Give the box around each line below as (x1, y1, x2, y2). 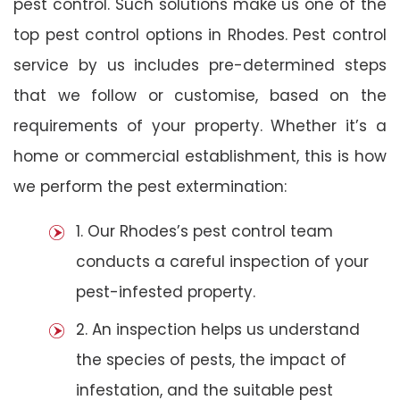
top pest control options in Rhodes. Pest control (13, 23, 387, 46)
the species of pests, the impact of (76, 348, 346, 371)
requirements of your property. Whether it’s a (13, 114, 387, 137)
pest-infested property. (76, 280, 255, 303)
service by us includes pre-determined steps (13, 54, 387, 76)
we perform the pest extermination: (13, 175, 287, 197)
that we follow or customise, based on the (13, 84, 387, 106)
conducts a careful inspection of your (76, 250, 369, 272)
